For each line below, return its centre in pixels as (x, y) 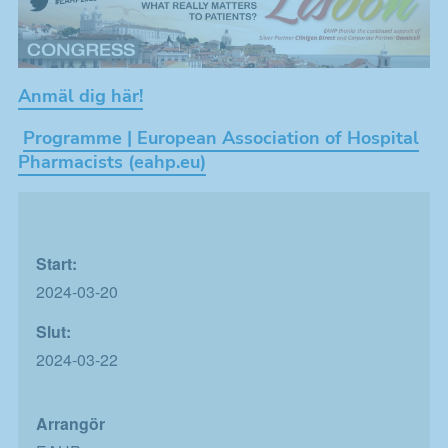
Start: (56, 264)
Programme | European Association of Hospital (221, 138)
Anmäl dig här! (80, 96)
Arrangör (70, 424)
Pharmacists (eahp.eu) (112, 162)
